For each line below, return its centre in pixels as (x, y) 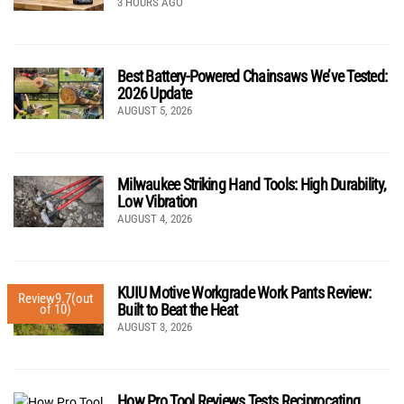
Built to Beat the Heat (178, 310)
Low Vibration (157, 202)
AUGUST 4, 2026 (155, 219)
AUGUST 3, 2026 (155, 327)
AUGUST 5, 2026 (155, 111)
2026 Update (155, 94)
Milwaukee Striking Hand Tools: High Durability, (252, 185)
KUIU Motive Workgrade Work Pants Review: (244, 293)
